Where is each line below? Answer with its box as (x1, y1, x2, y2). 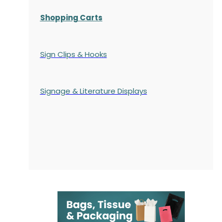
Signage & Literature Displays (40, 85, 147, 96)
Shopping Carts (40, 12, 103, 23)
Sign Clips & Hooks (40, 49, 107, 59)
